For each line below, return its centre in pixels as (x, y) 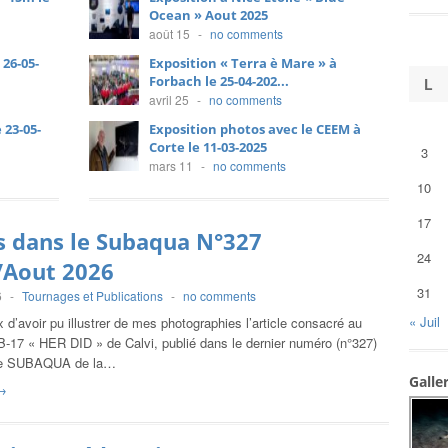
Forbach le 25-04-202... (219, 81)
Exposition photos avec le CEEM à (255, 129)
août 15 (169, 33)
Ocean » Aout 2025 (208, 15)
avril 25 (169, 99)
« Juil (424, 321)
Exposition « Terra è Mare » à (243, 63)
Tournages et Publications (92, 295)
